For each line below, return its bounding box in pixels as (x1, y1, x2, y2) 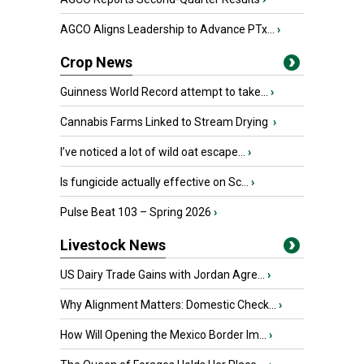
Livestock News (60, 236, 166, 253)
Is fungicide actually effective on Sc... (60, 175, 249, 188)
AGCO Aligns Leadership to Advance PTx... (60, 23, 275, 36)
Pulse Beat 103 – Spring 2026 (60, 206, 211, 219)
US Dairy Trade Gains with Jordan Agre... (60, 268, 265, 281)
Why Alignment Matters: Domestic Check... (60, 298, 276, 311)
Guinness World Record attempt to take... (60, 85, 268, 98)
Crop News (60, 54, 132, 71)
